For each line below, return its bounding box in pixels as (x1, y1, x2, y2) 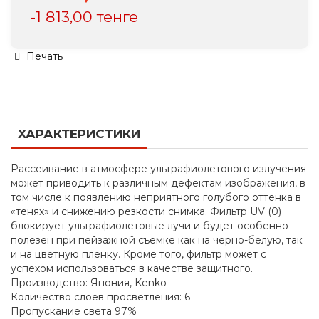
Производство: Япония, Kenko (11, 276, 167, 289)
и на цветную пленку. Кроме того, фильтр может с (11, 248, 266, 261)
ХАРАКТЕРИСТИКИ (18, 127, 140, 141)
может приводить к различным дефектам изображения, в (11, 177, 305, 189)
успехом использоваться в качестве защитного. (11, 262, 253, 275)
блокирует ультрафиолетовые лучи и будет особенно (11, 219, 288, 232)
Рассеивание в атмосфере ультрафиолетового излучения (11, 162, 306, 175)
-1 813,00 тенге (30, 8, 139, 26)
